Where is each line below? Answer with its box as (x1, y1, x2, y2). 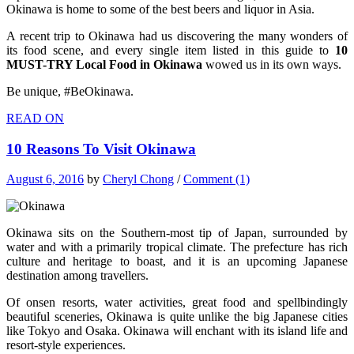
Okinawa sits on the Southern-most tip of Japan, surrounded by (6, 226, 348, 240)
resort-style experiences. (6, 338, 126, 352)
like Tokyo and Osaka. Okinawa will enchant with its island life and (6, 324, 348, 338)
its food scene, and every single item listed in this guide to (6, 43, 335, 57)
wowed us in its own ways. (202, 57, 341, 71)
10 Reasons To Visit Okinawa (6, 140, 196, 157)
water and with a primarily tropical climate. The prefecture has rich (6, 240, 348, 254)
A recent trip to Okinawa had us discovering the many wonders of (6, 28, 348, 43)
